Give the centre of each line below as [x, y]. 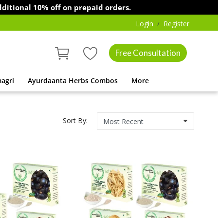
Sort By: [75, 120]
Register [176, 24]
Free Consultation [148, 53]
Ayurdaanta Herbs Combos [73, 81]
